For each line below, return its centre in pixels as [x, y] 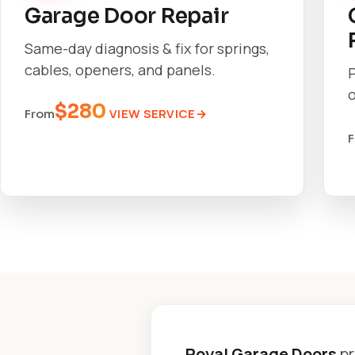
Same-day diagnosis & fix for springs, [147, 48]
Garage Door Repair [127, 16]
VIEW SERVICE [153, 114]
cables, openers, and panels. [120, 70]
